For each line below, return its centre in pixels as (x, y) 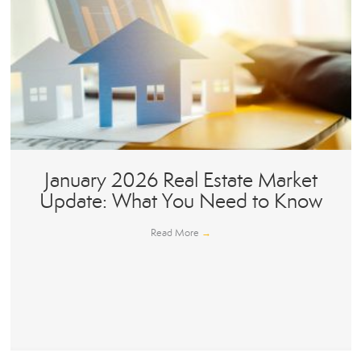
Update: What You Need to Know (180, 201)
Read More (176, 233)
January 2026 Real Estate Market (180, 180)
